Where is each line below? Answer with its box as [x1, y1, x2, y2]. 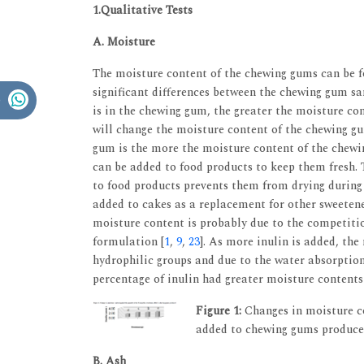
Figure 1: [195, 301, 241, 319]
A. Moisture [93, 32, 155, 50]
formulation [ [93, 232, 164, 250]
